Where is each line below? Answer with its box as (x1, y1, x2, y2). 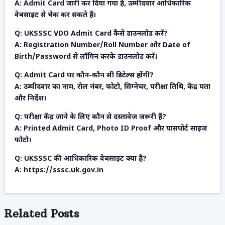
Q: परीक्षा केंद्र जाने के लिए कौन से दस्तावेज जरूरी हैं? (15, 113, 166, 123)
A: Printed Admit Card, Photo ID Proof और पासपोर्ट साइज (15, 124, 207, 134)
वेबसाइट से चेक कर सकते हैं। (15, 11, 96, 21)
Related (4, 206, 47, 221)
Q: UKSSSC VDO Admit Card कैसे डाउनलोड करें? (15, 29, 168, 39)
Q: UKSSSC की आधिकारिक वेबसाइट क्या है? (15, 154, 147, 164)
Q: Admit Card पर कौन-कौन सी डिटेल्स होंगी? (15, 71, 154, 81)
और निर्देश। (15, 94, 47, 104)
